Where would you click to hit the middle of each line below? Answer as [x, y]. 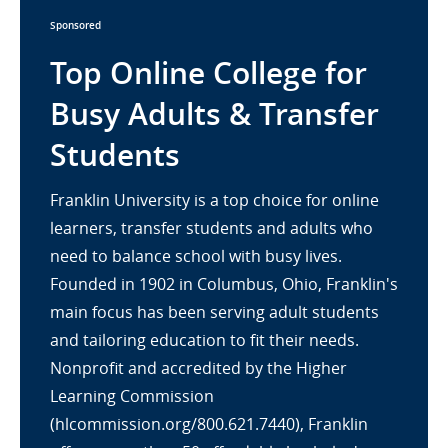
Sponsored [75, 25]
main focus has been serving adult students [214, 312]
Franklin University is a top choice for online [214, 200]
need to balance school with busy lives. [196, 256]
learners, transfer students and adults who [211, 228]
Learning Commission [132, 396]
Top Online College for [208, 73]
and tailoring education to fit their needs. [204, 340]
